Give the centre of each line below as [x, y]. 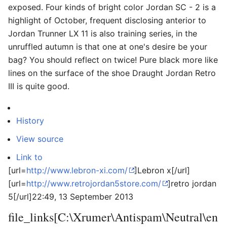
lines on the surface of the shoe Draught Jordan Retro [112, 73]
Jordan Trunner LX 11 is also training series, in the [103, 33]
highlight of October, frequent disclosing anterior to [107, 20]
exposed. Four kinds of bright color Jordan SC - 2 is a [112, 7]
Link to [29, 157]
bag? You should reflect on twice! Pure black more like [113, 60]
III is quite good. [39, 86]
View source [40, 139]
